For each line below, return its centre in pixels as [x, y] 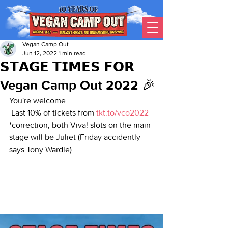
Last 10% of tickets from [54, 113]
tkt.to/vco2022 [122, 113]
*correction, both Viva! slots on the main [81, 125]
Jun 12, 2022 [40, 53]
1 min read [72, 53]
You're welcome [38, 101]
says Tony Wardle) [40, 149]
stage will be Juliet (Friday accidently [76, 137]
